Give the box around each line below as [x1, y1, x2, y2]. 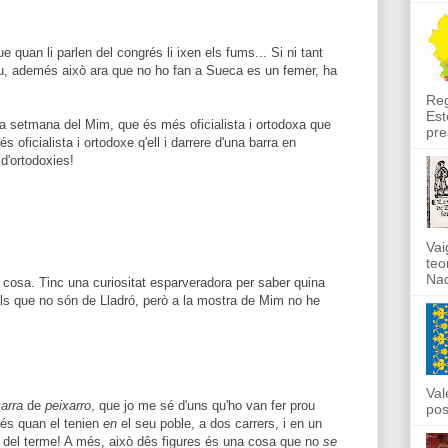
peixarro [45, 397, 91, 413]
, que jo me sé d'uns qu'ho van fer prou [91, 397, 315, 413]
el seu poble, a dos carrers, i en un [117, 415, 322, 431]
